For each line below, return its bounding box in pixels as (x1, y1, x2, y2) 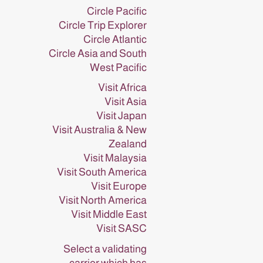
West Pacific (90, 61, 147, 73)
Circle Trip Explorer (59, 19, 147, 31)
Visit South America (57, 166, 147, 178)
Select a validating (63, 242, 147, 255)
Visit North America (59, 194, 147, 206)
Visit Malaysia (83, 152, 147, 164)
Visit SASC (96, 222, 147, 234)
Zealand (109, 138, 147, 150)
